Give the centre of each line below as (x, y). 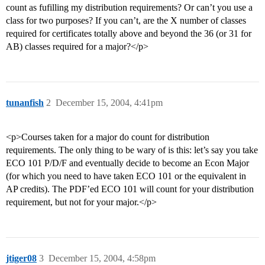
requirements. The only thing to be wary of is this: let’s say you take (132, 150)
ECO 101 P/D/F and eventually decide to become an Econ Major (127, 163)
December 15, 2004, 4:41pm (109, 103)
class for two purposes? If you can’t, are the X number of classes (126, 21)
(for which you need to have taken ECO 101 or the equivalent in (126, 176)
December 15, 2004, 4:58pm (102, 258)
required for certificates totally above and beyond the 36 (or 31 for (129, 34)
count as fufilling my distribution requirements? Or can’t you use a (129, 8)
